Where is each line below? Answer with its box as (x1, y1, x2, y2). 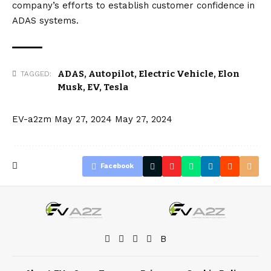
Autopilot (88, 68, 134, 79)
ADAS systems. (12, 15, 79, 26)
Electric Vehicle (139, 68, 214, 79)
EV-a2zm (12, 113, 51, 125)
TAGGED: (21, 69, 51, 78)
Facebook (100, 162, 134, 170)
